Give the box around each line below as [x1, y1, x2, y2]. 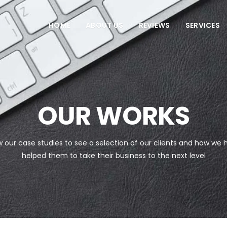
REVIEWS [138, 20, 170, 30]
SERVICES [185, 20, 220, 30]
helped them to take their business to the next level [21, 150, 206, 161]
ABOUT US [86, 20, 124, 30]
